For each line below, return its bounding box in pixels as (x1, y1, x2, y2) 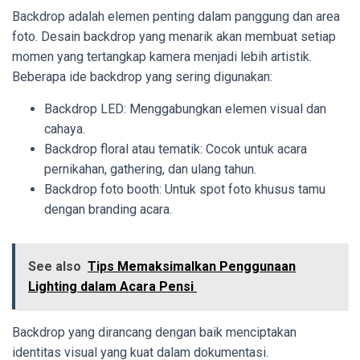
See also (28, 258, 81, 274)
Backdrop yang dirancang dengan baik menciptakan (12, 324, 297, 340)
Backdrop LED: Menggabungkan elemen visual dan (44, 100, 326, 117)
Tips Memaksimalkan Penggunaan (88, 258, 296, 274)
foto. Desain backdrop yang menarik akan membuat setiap (12, 28, 336, 44)
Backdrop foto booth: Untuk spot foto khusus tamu (44, 181, 325, 197)
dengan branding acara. (44, 201, 172, 217)
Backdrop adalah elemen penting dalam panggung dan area (12, 8, 340, 24)
